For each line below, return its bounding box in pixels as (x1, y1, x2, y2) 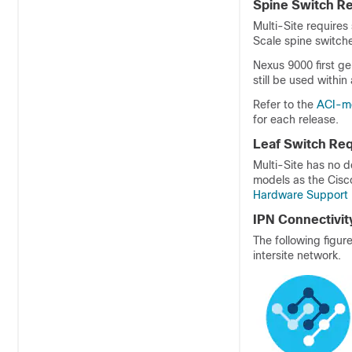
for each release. (253, 113, 339, 126)
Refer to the (253, 98, 317, 111)
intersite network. (253, 249, 341, 262)
